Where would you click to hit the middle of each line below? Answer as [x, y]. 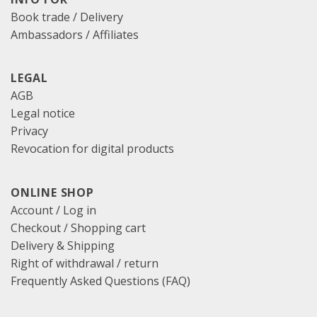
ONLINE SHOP [52, 193]
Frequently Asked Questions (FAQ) [100, 281]
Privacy [29, 131]
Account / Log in [53, 211]
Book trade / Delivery [67, 17]
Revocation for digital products [92, 149]
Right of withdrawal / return [85, 264]
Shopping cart [108, 228]
